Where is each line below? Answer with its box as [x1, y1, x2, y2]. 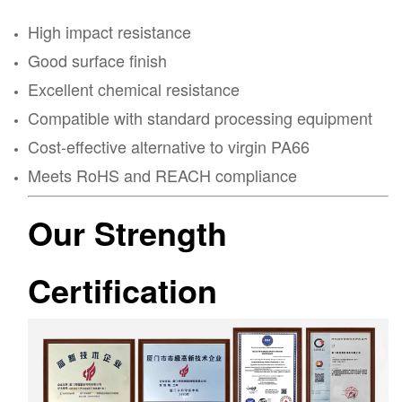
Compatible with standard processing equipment [28, 105, 372, 129]
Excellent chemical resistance [28, 76, 240, 100]
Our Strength [28, 208, 227, 256]
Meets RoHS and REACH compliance [28, 162, 297, 187]
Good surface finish [28, 48, 167, 72]
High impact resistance [28, 19, 191, 43]
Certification [28, 266, 217, 313]
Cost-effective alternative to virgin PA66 [28, 134, 310, 158]
